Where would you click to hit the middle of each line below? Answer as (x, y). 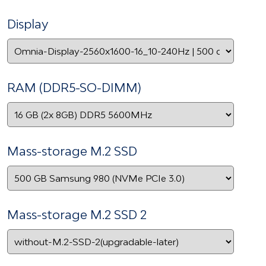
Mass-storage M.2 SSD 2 (77, 214)
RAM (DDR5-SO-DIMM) (74, 87)
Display (28, 23)
